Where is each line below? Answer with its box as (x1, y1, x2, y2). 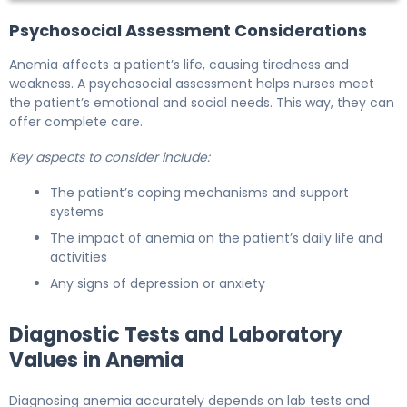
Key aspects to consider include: (9, 147, 210, 166)
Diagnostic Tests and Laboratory (9, 320, 342, 349)
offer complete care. (9, 112, 143, 131)
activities (50, 247, 107, 266)
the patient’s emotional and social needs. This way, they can (9, 93, 394, 112)
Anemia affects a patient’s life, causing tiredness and (9, 55, 349, 74)
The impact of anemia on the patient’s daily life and (50, 228, 382, 247)
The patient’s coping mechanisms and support (50, 183, 349, 202)
